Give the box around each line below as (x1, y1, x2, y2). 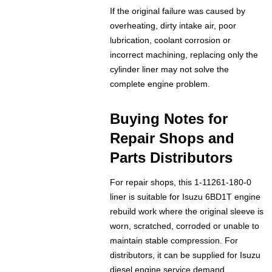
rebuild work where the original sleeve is (110, 206, 264, 217)
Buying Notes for (110, 110, 228, 127)
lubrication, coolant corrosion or (110, 35, 231, 46)
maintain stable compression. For (110, 236, 239, 246)
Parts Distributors (110, 149, 233, 166)
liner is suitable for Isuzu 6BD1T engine (110, 192, 261, 202)
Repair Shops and (110, 130, 235, 147)
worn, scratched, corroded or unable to (110, 221, 260, 231)
